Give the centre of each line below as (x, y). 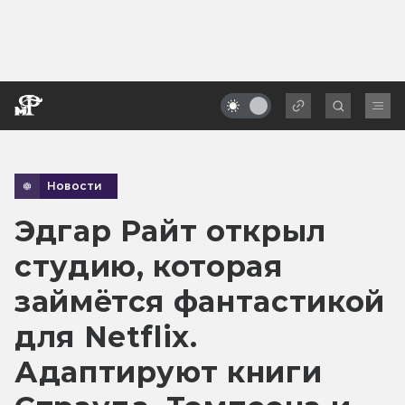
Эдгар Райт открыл (170, 231)
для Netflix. (106, 336)
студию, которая (149, 266)
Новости (75, 185)
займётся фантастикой (200, 301)
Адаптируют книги (169, 372)
